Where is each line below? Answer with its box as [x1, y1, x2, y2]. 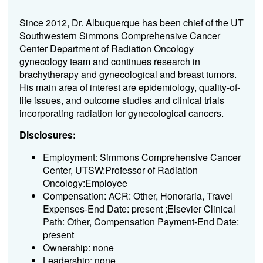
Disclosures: [19, 127, 76, 141]
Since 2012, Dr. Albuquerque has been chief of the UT [19, 15, 244, 29]
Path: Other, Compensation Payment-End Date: [42, 214, 239, 228]
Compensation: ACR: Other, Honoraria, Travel [42, 188, 232, 203]
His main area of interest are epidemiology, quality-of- [19, 80, 240, 94]
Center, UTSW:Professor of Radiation [42, 163, 198, 177]
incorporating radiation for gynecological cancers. [19, 106, 224, 120]
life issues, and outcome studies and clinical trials [19, 93, 224, 107]
